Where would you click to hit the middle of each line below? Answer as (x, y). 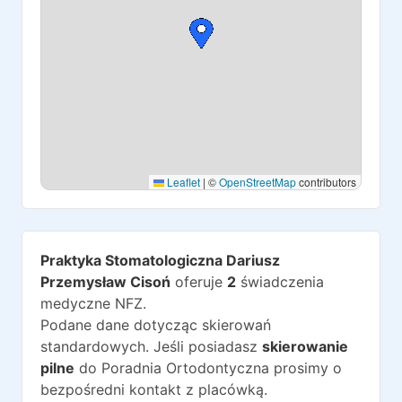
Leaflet (182, 182)
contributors (326, 182)
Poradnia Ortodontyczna (185, 368)
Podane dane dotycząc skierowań (156, 325)
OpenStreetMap (258, 182)
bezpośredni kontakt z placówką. (154, 389)
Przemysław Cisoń (105, 282)
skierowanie (305, 346)
